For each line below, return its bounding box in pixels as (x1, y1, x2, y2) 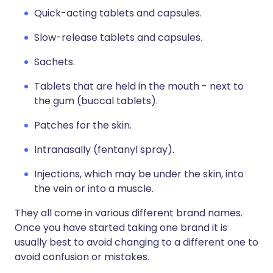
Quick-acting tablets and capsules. (34, 6, 202, 21)
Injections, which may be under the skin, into (34, 167, 244, 182)
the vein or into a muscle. (34, 182, 154, 196)
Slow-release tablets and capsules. (34, 30, 202, 45)
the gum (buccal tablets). (34, 94, 158, 108)
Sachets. (34, 55, 75, 69)
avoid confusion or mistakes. (15, 250, 149, 264)
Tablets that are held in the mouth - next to (34, 79, 244, 94)
